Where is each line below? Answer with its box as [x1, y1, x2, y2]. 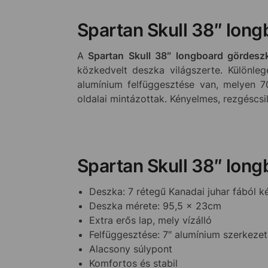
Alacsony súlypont [89, 242, 172, 255]
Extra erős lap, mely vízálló [89, 214, 212, 226]
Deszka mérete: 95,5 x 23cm [89, 199, 221, 212]
